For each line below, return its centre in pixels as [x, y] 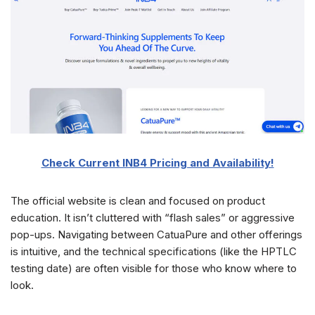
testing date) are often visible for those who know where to [154, 269]
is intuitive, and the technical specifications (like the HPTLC [154, 252]
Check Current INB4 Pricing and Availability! [157, 163]
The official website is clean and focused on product [138, 201]
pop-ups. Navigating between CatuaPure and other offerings [156, 235]
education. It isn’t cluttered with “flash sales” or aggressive [153, 218]
